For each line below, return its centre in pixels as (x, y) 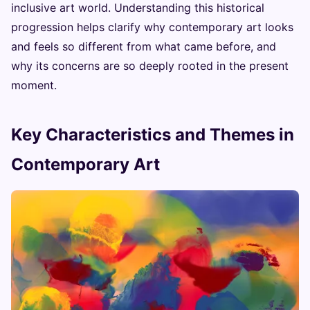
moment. (34, 85)
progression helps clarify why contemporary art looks (152, 27)
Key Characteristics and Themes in (153, 134)
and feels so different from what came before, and (144, 46)
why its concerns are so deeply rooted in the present (150, 65)
